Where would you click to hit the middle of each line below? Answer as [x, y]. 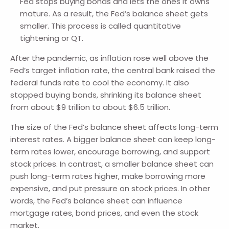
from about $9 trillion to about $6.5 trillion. [90, 107]
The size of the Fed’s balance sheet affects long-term [114, 127]
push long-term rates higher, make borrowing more [108, 176]
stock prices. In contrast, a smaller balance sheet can [112, 164]
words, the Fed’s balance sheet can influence [97, 201]
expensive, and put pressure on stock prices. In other [110, 189]
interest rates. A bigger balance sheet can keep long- [113, 140]
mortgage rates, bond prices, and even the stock [105, 213]
